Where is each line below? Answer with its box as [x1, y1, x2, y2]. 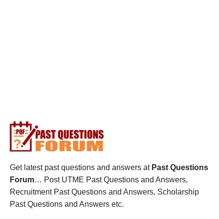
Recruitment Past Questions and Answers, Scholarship [10, 187, 199, 196]
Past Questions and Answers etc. [10, 199, 124, 208]
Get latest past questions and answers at [10, 163, 152, 172]
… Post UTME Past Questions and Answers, [34, 175, 188, 184]
